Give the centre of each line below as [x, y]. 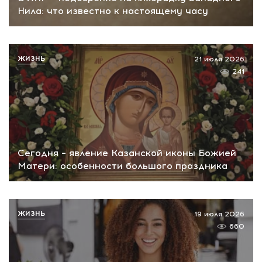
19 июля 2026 [219, 214]
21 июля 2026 [219, 59]
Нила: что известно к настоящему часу [113, 11]
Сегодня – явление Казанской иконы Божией [127, 153]
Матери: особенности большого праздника [123, 166]
